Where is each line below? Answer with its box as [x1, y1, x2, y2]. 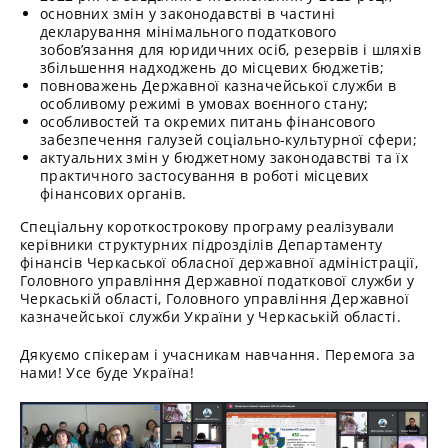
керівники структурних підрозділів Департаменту [20, 235, 383, 254]
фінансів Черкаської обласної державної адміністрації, [20, 253, 419, 272]
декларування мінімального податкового [40, 22, 337, 41]
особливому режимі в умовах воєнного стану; [40, 94, 369, 113]
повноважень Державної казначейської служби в [40, 76, 397, 95]
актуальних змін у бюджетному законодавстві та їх [40, 148, 409, 167]
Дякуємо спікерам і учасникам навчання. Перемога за [20, 345, 415, 364]
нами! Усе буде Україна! [20, 363, 195, 382]
